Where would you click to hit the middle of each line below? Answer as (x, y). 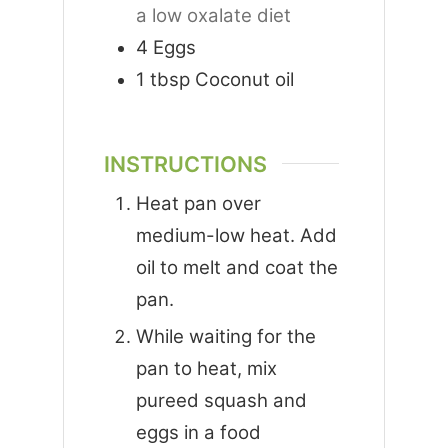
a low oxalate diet (213, 15)
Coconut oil (244, 79)
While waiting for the (225, 337)
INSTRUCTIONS (185, 163)
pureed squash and (221, 401)
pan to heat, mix (206, 369)
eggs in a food (198, 433)
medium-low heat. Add (236, 236)
